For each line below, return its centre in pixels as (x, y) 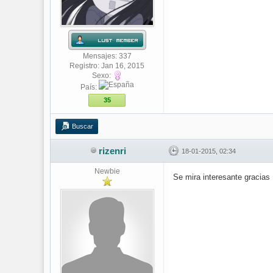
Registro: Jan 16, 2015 (107, 66)
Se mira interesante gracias (222, 177)
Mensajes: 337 (107, 56)
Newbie (107, 171)
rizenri (112, 151)
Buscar (83, 126)
